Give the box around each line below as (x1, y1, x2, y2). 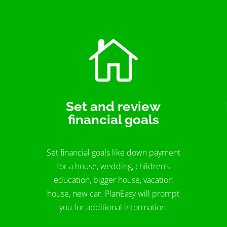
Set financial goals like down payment (46, 147, 180, 159)
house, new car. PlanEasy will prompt (47, 188, 180, 200)
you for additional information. (59, 202, 168, 213)
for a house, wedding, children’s (57, 161, 170, 172)
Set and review (66, 98, 161, 114)
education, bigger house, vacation (54, 174, 173, 186)
